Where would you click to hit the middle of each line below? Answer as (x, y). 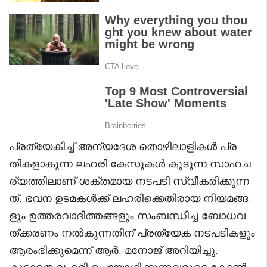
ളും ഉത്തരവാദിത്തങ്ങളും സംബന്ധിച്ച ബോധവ (127, 215)
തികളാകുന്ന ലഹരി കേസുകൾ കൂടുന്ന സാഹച (130, 164)
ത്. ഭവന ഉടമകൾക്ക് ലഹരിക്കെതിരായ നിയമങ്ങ (128, 198)
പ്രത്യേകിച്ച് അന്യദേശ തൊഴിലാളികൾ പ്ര (123, 146)
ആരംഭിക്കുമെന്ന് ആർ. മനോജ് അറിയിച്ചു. (114, 250)
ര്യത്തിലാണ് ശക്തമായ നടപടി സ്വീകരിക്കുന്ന (129, 181)
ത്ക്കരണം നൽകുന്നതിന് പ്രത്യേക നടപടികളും (132, 233)
